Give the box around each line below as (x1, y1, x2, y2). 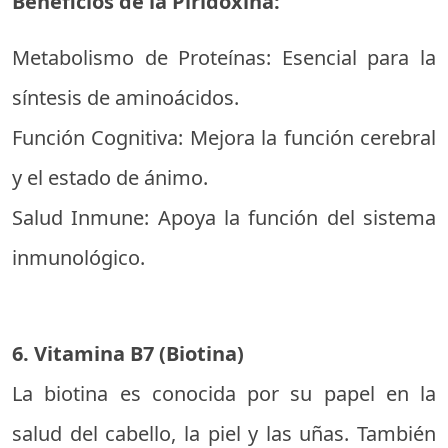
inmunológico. (12, 244, 145, 271)
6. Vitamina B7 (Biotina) (12, 340, 244, 367)
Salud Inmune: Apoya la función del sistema (12, 204, 436, 231)
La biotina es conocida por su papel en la (12, 380, 436, 407)
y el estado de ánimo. (12, 164, 208, 191)
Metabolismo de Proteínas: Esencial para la (12, 44, 436, 71)
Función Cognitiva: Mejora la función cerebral (12, 124, 436, 151)
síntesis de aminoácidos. (12, 84, 239, 111)
